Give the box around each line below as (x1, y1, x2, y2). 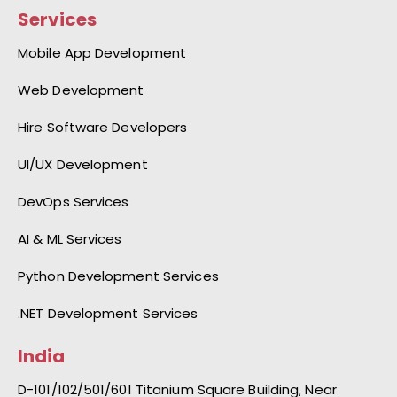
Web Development (18, 81, 144, 99)
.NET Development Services (18, 304, 198, 323)
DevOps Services (18, 192, 129, 211)
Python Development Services (18, 267, 219, 285)
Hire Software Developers (18, 118, 188, 136)
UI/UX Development (18, 155, 148, 174)
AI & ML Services (18, 230, 122, 248)
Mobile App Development (18, 43, 187, 62)
